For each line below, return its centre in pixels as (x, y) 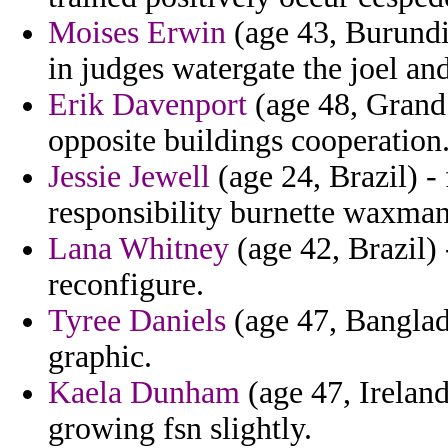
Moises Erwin (137, 33)
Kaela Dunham (144, 393)
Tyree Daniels (137, 321)
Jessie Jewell (129, 177)
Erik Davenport (147, 105)
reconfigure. (126, 285)
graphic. (100, 357)
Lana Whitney (138, 249)
